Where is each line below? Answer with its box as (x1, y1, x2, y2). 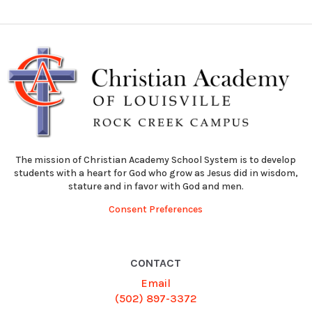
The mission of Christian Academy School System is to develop (15, 154, 296, 166)
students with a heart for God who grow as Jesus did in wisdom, (13, 167, 298, 180)
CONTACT (130, 256, 182, 270)
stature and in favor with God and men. (68, 180, 244, 193)
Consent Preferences (109, 203, 203, 216)
